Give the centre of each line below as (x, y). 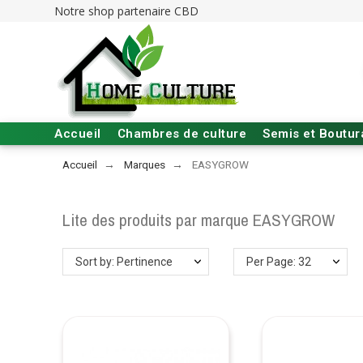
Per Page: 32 (279, 262)
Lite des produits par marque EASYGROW (199, 220)
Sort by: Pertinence (124, 262)
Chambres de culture (182, 134)
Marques (145, 164)
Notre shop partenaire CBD (127, 11)
